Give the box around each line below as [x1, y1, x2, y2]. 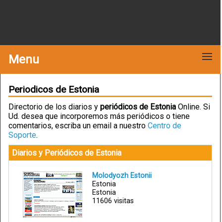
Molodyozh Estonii [92, 171, 152, 180]
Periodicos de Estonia [8, 83, 99, 95]
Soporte [8, 130, 36, 140]
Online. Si [176, 102, 210, 111]
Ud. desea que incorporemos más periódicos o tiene [8, 111, 190, 121]
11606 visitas [92, 196, 134, 205]
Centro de [148, 120, 181, 130]
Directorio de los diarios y [8, 102, 100, 111]
